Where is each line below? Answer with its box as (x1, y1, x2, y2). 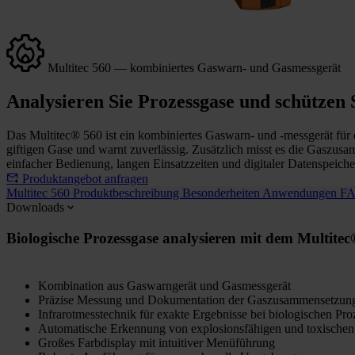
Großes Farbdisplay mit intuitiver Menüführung (38, 336, 275, 350)
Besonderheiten (182, 185, 262, 200)
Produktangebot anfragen (22, 171, 148, 185)
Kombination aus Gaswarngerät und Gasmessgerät (38, 279, 291, 293)
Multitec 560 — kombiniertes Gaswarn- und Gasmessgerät (44, 60, 341, 74)
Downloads (6, 200, 64, 214)
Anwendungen (262, 185, 340, 200)
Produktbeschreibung (73, 185, 182, 200)
